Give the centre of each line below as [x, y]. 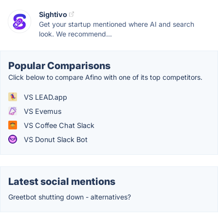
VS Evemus [42, 111]
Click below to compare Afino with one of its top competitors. [105, 77]
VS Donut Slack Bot [55, 139]
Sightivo [53, 14]
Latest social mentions [62, 181]
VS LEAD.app [45, 97]
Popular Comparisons [59, 65]
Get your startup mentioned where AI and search [117, 24]
